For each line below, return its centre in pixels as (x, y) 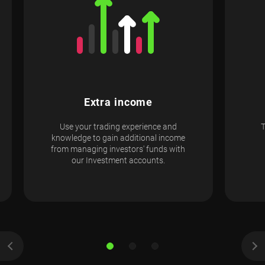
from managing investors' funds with (118, 149)
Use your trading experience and (118, 126)
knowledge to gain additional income (118, 138)
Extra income (118, 102)
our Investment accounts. (118, 160)
